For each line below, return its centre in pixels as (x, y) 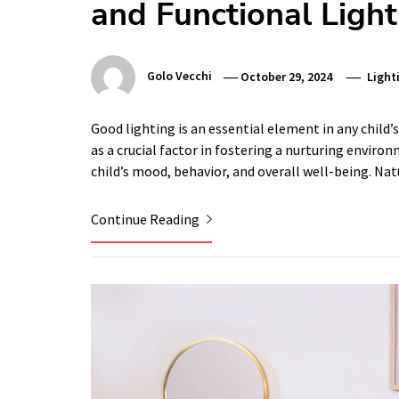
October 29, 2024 (287, 76)
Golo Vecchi (179, 76)
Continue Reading (147, 220)
